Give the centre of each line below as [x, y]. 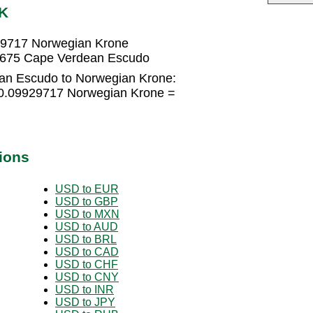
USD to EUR [87, 189]
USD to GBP [87, 201]
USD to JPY [85, 302]
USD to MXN [87, 214]
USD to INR [85, 289]
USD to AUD [87, 226]
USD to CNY [87, 277]
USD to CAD [87, 252]
